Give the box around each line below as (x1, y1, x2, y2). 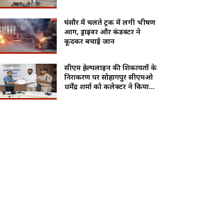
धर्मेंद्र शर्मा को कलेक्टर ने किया (64, 83, 149, 93)
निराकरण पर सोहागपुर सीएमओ (64, 73, 153, 83)
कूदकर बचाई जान (64, 37, 114, 47)
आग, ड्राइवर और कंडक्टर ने (64, 27, 140, 37)
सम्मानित (64, 92, 89, 102)
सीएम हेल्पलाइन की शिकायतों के (64, 64, 157, 74)
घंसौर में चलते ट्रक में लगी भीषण (64, 18, 155, 28)
